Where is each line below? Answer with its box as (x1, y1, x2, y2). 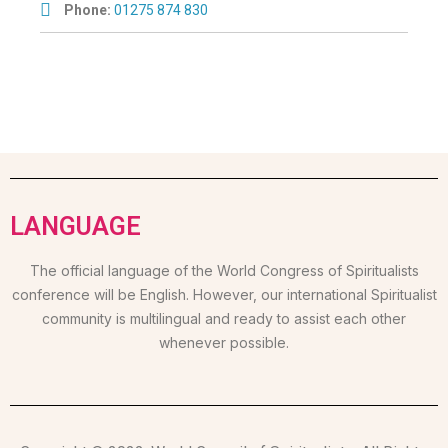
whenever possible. (159, 333, 289, 351)
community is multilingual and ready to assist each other (42, 309, 406, 327)
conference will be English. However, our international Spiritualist (11, 285, 437, 303)
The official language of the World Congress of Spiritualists (29, 261, 419, 279)
